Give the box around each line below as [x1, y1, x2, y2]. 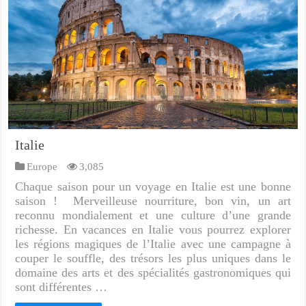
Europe [27, 160, 58, 172]
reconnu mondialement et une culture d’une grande [15, 208, 291, 222]
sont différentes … [15, 279, 108, 294]
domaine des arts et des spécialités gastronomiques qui [15, 265, 291, 279]
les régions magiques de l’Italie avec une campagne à [15, 236, 291, 251]
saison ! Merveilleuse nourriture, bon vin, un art [15, 193, 291, 208]
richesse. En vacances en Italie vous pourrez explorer [15, 222, 291, 236]
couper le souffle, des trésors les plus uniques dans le [15, 251, 291, 265]
